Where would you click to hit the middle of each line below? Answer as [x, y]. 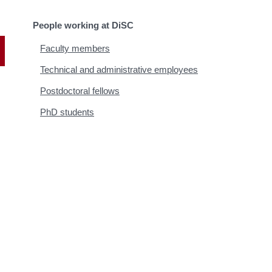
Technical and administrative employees [119, 69]
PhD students [67, 112]
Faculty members [75, 48]
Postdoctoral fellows [80, 90]
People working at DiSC [83, 25]
